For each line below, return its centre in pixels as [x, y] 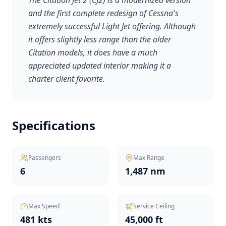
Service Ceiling [154, 206]
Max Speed [44, 206]
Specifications [54, 125]
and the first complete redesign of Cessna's [103, 13]
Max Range [149, 158]
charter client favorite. [67, 79]
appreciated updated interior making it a [100, 66]
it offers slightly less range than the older [100, 39]
